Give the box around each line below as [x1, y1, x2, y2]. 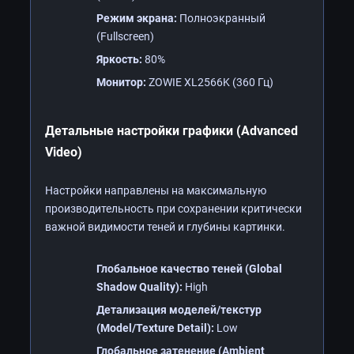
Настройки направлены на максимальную [45, 183, 266, 197]
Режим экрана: [96, 11, 177, 24]
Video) [45, 144, 82, 160]
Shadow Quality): [96, 280, 183, 293]
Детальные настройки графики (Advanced [45, 122, 298, 138]
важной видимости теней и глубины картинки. [45, 220, 285, 233]
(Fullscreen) [96, 29, 154, 43]
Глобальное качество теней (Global [96, 262, 282, 275]
